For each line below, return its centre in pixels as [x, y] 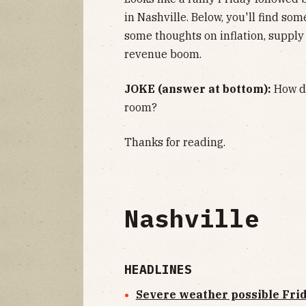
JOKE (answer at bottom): [199, 89]
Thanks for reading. [175, 142]
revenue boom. [163, 54]
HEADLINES [158, 270]
